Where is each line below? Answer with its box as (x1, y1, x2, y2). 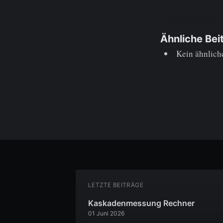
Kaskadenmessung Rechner (88, 198, 195, 208)
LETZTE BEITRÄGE (88, 181, 143, 189)
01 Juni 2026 (88, 210, 124, 217)
